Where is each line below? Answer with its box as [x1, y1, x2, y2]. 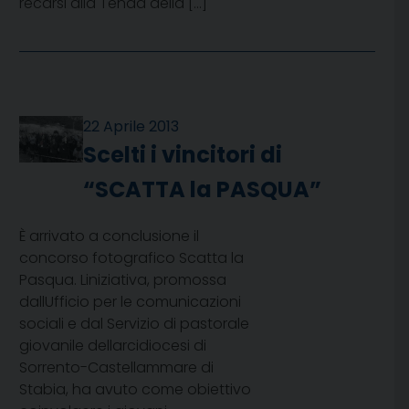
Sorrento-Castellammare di [19, 357, 214, 379]
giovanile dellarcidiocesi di [19, 335, 206, 357]
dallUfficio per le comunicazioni [19, 291, 241, 313]
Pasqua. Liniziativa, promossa [19, 269, 226, 291]
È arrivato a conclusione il [19, 225, 199, 247]
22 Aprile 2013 [83, 116, 180, 138]
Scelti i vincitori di [83, 140, 283, 171]
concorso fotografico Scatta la [19, 247, 244, 269]
